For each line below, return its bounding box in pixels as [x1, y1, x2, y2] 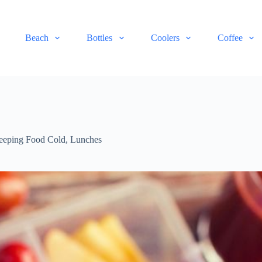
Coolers [150, 33, 180, 43]
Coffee [217, 33, 243, 43]
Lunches [70, 135, 102, 145]
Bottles [87, 33, 113, 43]
